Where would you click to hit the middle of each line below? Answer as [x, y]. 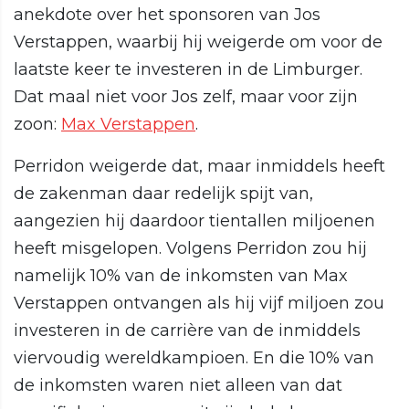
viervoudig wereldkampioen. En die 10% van [194, 358]
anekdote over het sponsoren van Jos [167, 15]
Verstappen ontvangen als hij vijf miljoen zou [199, 304]
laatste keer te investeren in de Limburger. [188, 70]
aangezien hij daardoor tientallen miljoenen [194, 221]
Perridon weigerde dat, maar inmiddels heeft [199, 167]
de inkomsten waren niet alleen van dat [178, 386]
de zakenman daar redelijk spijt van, [163, 194]
